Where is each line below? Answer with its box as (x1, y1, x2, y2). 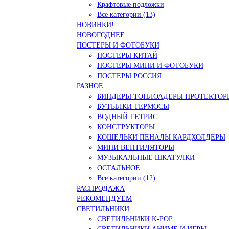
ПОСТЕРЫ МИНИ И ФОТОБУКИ (97, 61, 203, 70)
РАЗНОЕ (77, 82, 103, 90)
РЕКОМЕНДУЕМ (77, 194, 132, 202)
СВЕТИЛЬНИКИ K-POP (97, 215, 173, 223)
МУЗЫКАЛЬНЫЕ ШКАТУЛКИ (97, 153, 195, 162)
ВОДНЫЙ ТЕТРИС (97, 112, 157, 121)
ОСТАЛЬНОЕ (97, 164, 140, 172)
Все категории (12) (97, 174, 155, 182)
